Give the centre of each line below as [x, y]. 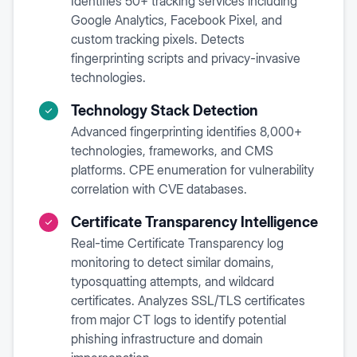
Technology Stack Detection [165, 110]
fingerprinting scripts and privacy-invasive [186, 58]
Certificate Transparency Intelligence [194, 222]
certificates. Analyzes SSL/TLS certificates [188, 300]
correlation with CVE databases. [159, 189]
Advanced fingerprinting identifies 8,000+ [186, 131]
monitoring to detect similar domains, [173, 262]
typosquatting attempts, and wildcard [173, 281]
